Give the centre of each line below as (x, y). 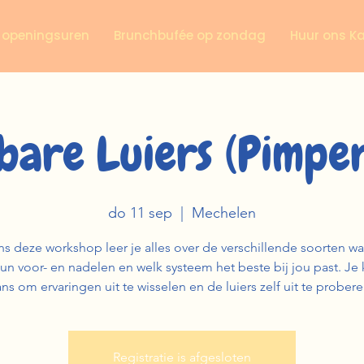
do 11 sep (140, 213)
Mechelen (224, 213)
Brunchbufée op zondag (189, 35)
